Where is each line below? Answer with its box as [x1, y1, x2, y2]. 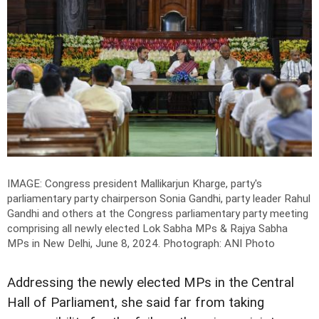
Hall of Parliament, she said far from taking [7, 294, 264, 310]
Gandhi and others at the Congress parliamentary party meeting [7, 206, 308, 220]
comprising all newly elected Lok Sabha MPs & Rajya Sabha [7, 221, 288, 235]
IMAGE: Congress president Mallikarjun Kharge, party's [7, 177, 262, 190]
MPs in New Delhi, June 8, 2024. [7, 236, 163, 250]
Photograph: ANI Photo [163, 236, 275, 250]
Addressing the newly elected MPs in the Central [7, 274, 294, 291]
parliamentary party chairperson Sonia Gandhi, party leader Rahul [7, 192, 310, 205]
